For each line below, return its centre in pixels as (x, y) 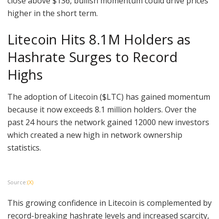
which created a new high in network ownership (95, 135)
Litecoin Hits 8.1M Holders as (99, 39)
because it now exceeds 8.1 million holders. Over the (102, 109)
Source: (17, 182)
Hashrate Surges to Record (92, 57)
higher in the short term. (54, 13)
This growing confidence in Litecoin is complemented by (109, 203)
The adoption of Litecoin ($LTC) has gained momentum (109, 97)
